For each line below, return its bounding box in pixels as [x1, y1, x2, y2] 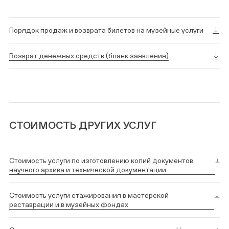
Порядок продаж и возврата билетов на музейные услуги [9, 26, 203, 34]
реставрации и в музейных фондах [9, 200, 128, 209]
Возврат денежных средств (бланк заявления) [9, 52, 169, 60]
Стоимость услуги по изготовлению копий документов [9, 156, 193, 165]
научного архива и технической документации [9, 166, 166, 174]
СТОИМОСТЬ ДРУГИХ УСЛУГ [9, 119, 156, 131]
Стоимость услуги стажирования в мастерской [9, 191, 169, 199]
